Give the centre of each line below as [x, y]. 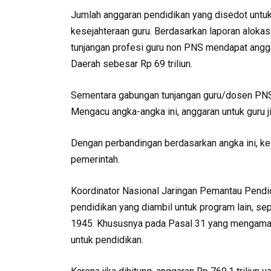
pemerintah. [95, 160]
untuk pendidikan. [107, 240]
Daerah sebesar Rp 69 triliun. [132, 64]
